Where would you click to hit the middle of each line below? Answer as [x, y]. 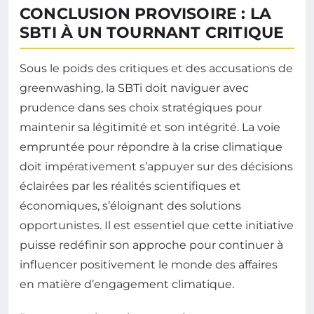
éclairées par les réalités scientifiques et [130, 186]
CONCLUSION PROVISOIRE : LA [146, 14]
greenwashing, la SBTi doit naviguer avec [134, 88]
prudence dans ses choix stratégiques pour [141, 108]
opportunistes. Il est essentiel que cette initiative [157, 226]
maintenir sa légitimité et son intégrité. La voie [150, 128]
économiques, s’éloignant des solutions [130, 206]
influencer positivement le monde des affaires [149, 265]
